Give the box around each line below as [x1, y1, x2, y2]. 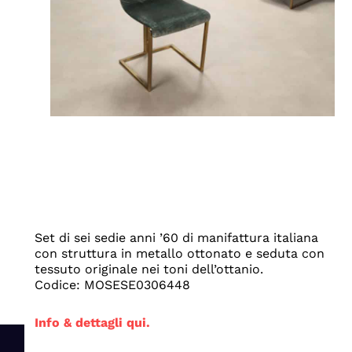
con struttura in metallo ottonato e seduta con [34, 246, 324, 262]
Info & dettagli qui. [34, 315, 150, 331]
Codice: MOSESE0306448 [34, 277, 190, 293]
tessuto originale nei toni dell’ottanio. [34, 262, 263, 277]
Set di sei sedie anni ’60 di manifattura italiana [34, 230, 318, 246]
